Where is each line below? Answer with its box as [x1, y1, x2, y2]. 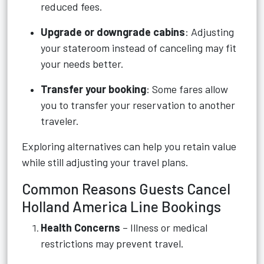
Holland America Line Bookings [22, 197, 221, 215]
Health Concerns [41, 221, 120, 234]
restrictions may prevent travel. [41, 237, 184, 250]
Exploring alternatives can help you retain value [22, 140, 236, 153]
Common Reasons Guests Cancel [22, 180, 230, 197]
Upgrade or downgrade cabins [41, 25, 185, 38]
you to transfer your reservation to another [41, 98, 235, 111]
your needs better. [41, 57, 124, 70]
